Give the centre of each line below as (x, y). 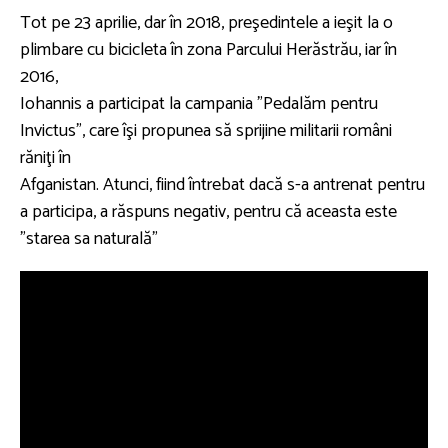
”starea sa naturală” (89, 239)
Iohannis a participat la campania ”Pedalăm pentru (199, 104)
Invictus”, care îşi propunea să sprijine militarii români (206, 131)
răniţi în (45, 158)
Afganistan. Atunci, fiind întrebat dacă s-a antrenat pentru (222, 185)
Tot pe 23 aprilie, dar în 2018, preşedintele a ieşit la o (206, 23)
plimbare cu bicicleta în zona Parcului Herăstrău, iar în (208, 50)
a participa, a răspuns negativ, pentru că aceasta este (208, 212)
